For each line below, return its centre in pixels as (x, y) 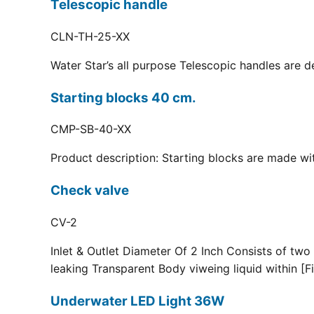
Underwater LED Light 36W (137, 301)
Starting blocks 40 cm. (123, 97)
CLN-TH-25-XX (90, 36)
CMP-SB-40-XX (91, 129)
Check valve (90, 191)
